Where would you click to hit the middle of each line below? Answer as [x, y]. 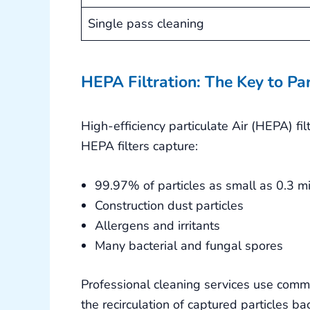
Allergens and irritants [157, 226]
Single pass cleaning [146, 24]
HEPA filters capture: [139, 146]
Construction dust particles [169, 206]
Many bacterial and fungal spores [189, 246]
